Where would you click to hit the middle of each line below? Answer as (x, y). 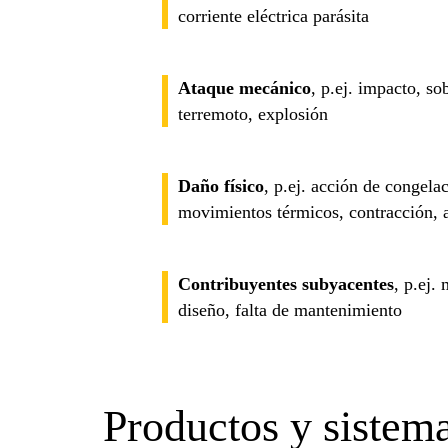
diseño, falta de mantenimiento (290, 309)
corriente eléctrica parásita (273, 15)
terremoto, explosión (253, 113)
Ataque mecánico (244, 87)
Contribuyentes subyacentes (286, 283)
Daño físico (221, 185)
